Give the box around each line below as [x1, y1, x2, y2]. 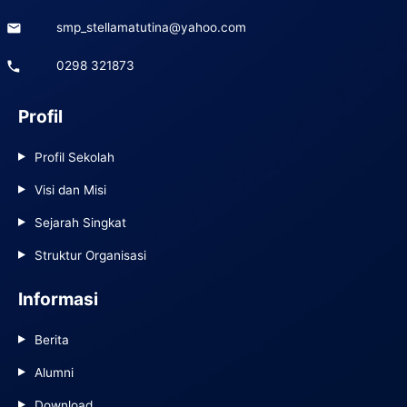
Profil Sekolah [35, 149, 114, 164]
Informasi [18, 287, 98, 310]
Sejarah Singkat [35, 214, 126, 230]
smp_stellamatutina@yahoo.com [56, 19, 246, 35]
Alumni [35, 365, 74, 381]
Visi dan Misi [35, 182, 106, 197]
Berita [35, 333, 69, 348]
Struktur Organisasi [35, 247, 146, 263]
